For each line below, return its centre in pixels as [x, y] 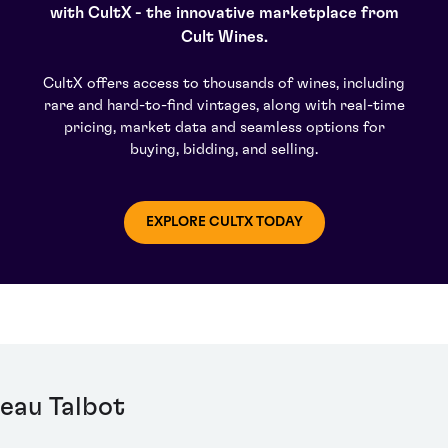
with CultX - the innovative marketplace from [224, 13]
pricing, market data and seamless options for [224, 128]
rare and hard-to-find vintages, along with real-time [224, 106]
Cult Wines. [224, 37]
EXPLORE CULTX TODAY [224, 222]
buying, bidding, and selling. [224, 150]
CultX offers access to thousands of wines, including [224, 84]
